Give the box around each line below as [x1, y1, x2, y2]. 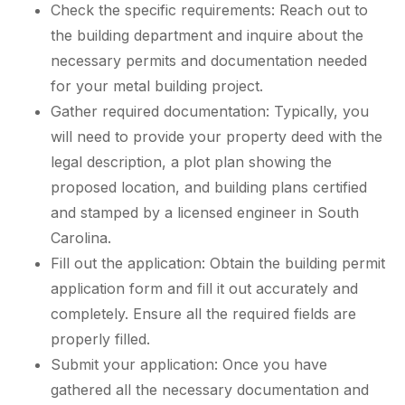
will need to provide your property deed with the [51, 127, 382, 146]
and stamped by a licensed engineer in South [51, 202, 359, 221]
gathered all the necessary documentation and [51, 380, 369, 399]
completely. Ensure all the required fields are [51, 304, 356, 323]
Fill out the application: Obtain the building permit [51, 253, 385, 272]
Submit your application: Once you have [51, 354, 327, 373]
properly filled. [51, 329, 150, 348]
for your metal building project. [51, 76, 263, 95]
